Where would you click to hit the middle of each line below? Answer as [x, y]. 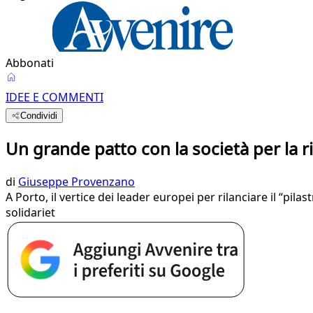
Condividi [39, 116]
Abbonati [30, 63]
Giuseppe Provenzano [77, 181]
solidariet [30, 212]
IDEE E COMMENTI [54, 97]
